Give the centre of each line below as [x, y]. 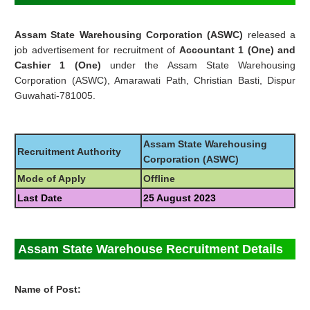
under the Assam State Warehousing [203, 65]
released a [272, 35]
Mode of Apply [52, 179]
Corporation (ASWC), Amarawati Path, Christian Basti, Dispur [155, 81]
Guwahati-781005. [55, 96]
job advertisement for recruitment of [97, 50]
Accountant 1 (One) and [237, 50]
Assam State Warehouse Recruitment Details [151, 249]
